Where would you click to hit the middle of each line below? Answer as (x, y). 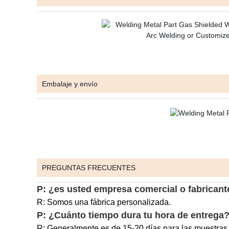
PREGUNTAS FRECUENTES (89, 168)
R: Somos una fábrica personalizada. (104, 202)
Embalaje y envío (70, 84)
